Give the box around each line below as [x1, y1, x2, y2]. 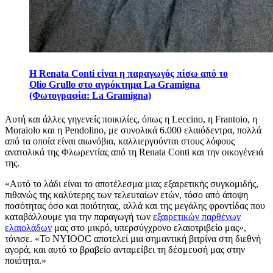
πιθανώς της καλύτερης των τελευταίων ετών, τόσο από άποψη [5, 189, 248, 200]
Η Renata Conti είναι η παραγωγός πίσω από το [29, 68, 228, 79]
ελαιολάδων [5, 222, 52, 233]
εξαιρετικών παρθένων [153, 211, 241, 222]
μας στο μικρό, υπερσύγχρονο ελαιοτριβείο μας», [52, 222, 246, 233]
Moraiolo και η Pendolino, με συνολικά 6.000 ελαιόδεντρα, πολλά [5, 124, 261, 135]
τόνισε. [5, 233, 35, 244]
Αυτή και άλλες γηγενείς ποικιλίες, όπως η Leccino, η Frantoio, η [5, 113, 257, 124]
